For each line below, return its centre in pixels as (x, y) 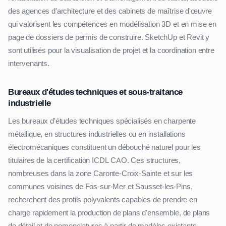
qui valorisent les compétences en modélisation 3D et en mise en (112, 24)
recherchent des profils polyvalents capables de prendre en (103, 200)
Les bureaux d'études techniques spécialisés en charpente (102, 121)
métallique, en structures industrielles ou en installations (97, 134)
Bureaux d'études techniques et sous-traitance (95, 92)
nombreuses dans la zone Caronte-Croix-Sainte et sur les (101, 174)
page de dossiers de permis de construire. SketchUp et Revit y (109, 38)
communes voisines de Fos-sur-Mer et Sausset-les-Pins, (100, 187)
